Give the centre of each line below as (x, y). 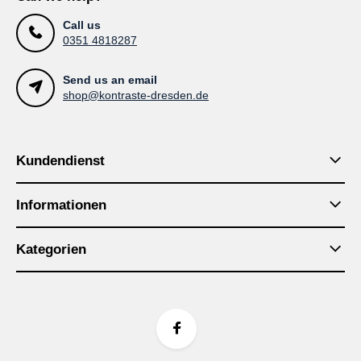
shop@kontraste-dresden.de (136, 95)
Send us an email (110, 79)
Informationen (61, 205)
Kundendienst (60, 160)
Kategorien (51, 249)
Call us (82, 25)
